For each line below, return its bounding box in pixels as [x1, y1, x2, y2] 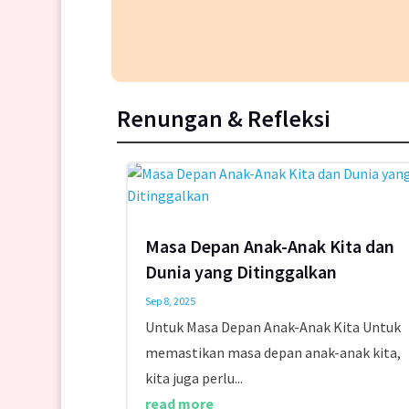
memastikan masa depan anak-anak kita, [144, 343, 401, 362]
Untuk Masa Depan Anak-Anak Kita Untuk [144, 318, 401, 337]
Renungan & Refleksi [116, 103, 330, 134]
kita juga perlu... [144, 369, 243, 388]
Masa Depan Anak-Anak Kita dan [144, 235, 394, 258]
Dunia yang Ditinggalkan [144, 260, 337, 284]
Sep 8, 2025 [144, 294, 195, 309]
